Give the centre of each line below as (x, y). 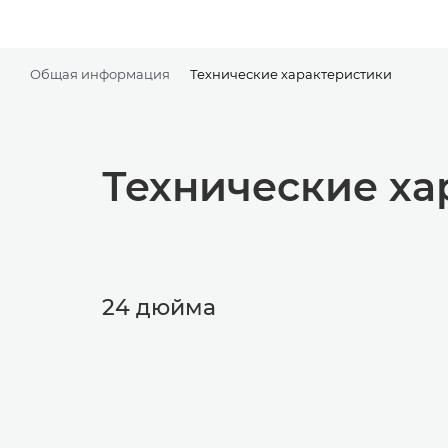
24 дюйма (159, 307)
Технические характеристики (291, 73)
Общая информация (100, 73)
